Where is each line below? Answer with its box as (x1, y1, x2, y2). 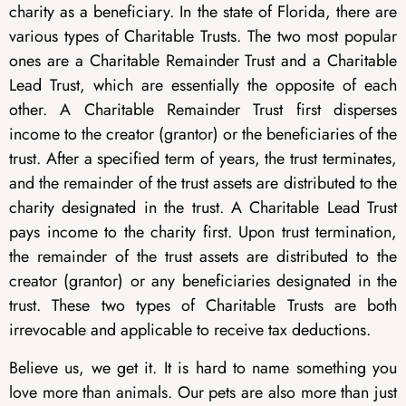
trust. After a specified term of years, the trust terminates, (9, 147, 397, 171)
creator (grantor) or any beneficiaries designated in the (9, 269, 397, 294)
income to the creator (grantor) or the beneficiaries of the (9, 122, 397, 147)
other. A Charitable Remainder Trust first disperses (9, 98, 397, 122)
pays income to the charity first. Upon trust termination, (9, 220, 397, 245)
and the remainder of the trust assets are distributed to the (9, 171, 397, 196)
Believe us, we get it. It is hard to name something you (9, 355, 397, 380)
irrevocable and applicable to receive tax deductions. (9, 318, 371, 343)
